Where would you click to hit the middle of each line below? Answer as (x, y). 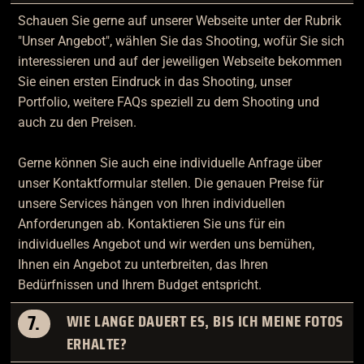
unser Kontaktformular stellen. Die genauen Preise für (170, 184)
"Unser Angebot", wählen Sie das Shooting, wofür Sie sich (181, 41)
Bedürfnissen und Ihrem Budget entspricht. (139, 285)
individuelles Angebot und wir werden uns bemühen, (166, 245)
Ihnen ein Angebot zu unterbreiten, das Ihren (143, 265)
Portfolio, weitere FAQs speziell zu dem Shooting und (168, 102)
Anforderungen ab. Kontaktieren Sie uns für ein (151, 224)
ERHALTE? (97, 343)
